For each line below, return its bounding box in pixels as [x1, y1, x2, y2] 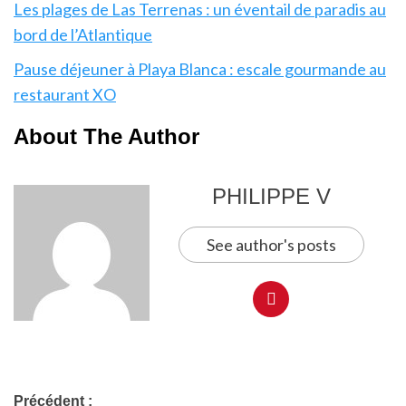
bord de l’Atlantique [14, 24, 152, 45]
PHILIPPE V [211, 184, 331, 209]
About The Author [14, 124, 199, 150]
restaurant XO [14, 84, 116, 105]
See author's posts [206, 235, 336, 256]
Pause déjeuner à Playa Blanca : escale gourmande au [14, 59, 386, 80]
